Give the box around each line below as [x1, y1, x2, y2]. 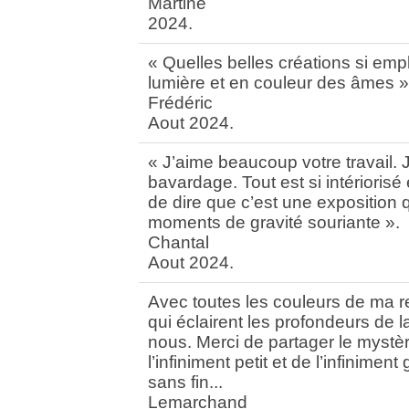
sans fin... [148, 372, 223, 392]
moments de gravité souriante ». [148, 212, 400, 232]
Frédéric [148, 92, 213, 112]
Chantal [148, 232, 209, 252]
